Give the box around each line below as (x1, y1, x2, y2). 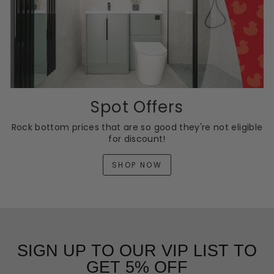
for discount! (108, 132, 166, 145)
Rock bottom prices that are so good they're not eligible (11, 120, 263, 133)
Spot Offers (90, 95, 184, 118)
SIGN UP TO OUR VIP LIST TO (17, 241, 257, 260)
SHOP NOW (111, 159, 163, 170)
